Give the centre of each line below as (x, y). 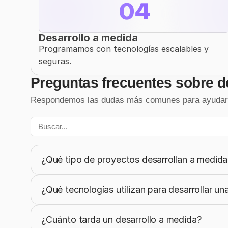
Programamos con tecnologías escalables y (124, 49)
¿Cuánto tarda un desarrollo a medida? (121, 220)
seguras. (55, 61)
